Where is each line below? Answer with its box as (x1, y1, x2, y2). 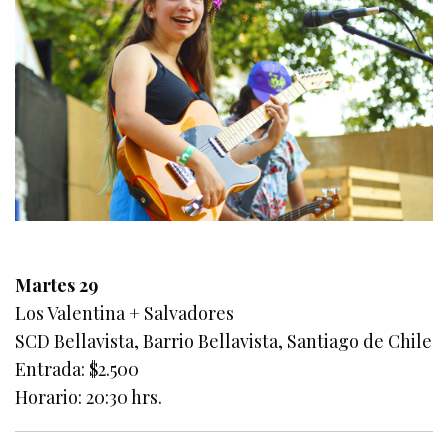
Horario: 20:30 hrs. (15, 385, 163, 410)
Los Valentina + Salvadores (15, 301, 235, 326)
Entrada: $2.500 (15, 357, 140, 382)
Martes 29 (15, 273, 99, 298)
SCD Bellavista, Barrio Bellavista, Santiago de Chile (15, 329, 433, 354)
